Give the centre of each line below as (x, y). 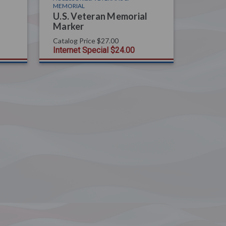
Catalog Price (74, 40)
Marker (69, 26)
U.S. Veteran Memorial (100, 16)
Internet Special (81, 50)
